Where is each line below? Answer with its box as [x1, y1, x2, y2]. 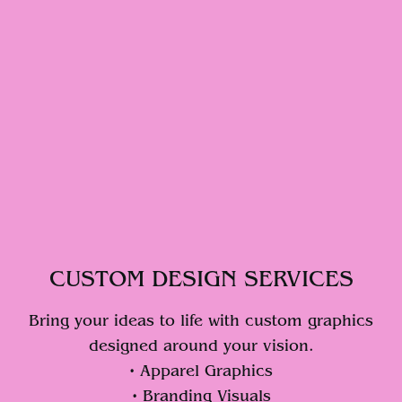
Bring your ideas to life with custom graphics [29, 311, 373, 331]
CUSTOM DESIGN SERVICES [48, 265, 354, 293]
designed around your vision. [88, 336, 314, 356]
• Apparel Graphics [129, 362, 273, 381]
